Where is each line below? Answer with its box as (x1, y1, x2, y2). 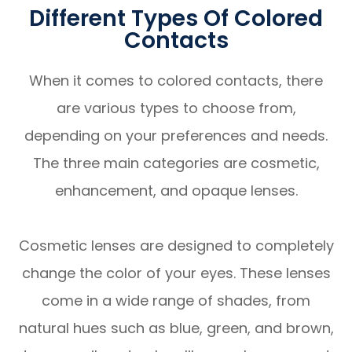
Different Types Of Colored (29, 2, 323, 34)
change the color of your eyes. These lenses (21, 262, 331, 283)
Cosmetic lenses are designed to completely (18, 235, 334, 255)
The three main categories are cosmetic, (32, 152, 320, 173)
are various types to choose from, (56, 97, 296, 118)
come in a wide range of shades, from (42, 290, 310, 310)
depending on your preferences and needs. (24, 125, 328, 145)
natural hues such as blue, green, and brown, (18, 317, 334, 338)
